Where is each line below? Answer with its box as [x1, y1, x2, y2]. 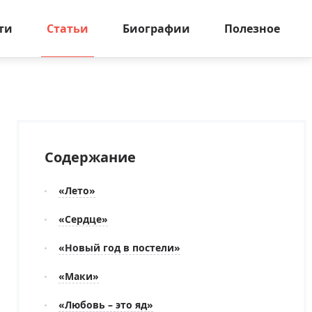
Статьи [47, 21, 88, 36]
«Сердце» [58, 212, 108, 226]
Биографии [123, 21, 190, 36]
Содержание [45, 148, 136, 166]
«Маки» [58, 270, 99, 283]
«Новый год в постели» [58, 241, 180, 254]
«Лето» [58, 184, 95, 197]
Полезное [224, 21, 280, 36]
